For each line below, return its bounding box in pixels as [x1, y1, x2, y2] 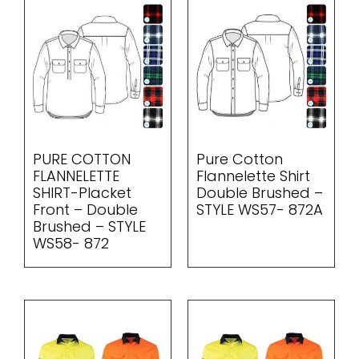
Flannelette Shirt [196, 165, 310, 186]
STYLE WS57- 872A [196, 199, 323, 220]
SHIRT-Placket [33, 182, 131, 203]
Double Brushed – [196, 182, 323, 203]
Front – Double [33, 199, 138, 220]
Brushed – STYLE [33, 216, 146, 236]
